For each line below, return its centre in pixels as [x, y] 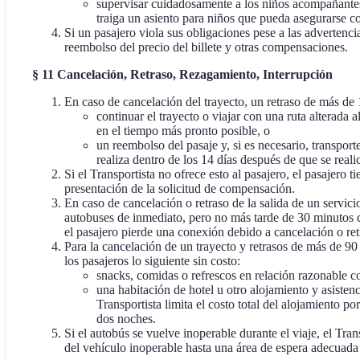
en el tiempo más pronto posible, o [183, 131]
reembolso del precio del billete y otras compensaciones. [206, 47]
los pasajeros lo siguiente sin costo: [152, 261]
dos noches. [126, 319]
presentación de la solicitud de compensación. [180, 189]
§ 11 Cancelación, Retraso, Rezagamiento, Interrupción [182, 75]
